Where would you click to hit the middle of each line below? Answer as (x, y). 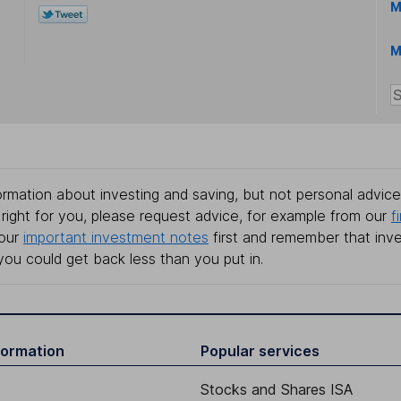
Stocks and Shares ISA (277, 390)
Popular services (260, 351)
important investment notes (116, 238)
